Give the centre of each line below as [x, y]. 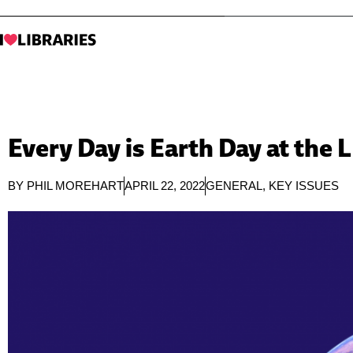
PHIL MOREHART [75, 186]
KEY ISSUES [304, 186]
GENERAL [234, 186]
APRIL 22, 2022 [165, 186]
